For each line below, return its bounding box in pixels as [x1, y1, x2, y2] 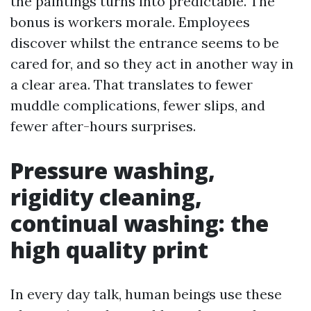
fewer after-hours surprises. [10, 117, 196, 135]
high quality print [10, 235, 208, 264]
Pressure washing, [10, 155, 215, 185]
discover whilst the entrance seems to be [10, 34, 279, 51]
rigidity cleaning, [10, 182, 202, 212]
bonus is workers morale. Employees [10, 13, 250, 31]
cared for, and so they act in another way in [10, 55, 294, 72]
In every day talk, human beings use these [10, 285, 282, 303]
